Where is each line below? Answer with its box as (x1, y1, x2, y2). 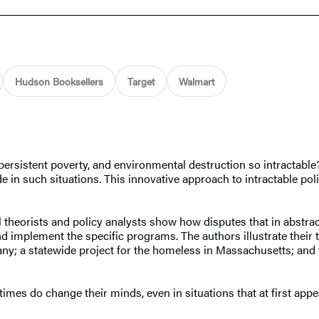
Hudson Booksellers (15, 73, 103, 88)
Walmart (179, 73, 214, 88)
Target (127, 73, 155, 88)
